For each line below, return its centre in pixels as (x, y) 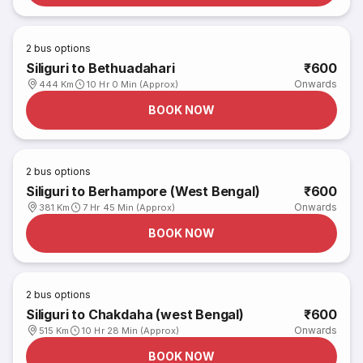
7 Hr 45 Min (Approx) (129, 207)
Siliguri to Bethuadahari (100, 68)
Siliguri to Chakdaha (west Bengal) (135, 314)
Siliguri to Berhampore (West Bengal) (143, 191)
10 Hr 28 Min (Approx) (131, 331)
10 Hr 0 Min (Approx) (133, 84)
